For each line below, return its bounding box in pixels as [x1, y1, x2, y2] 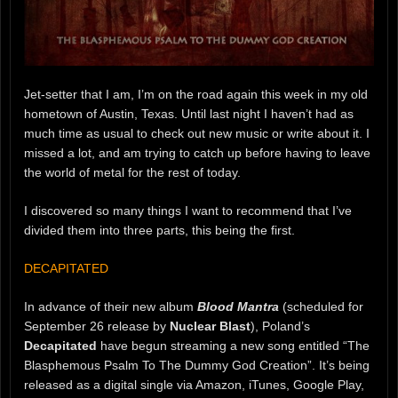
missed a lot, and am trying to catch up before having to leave [24, 146, 370, 161]
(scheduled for [279, 298, 363, 314]
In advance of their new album [24, 298, 197, 314]
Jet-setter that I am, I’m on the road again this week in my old [24, 87, 368, 102]
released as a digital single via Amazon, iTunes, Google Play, [24, 377, 364, 392]
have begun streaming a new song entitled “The [97, 338, 370, 353]
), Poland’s [251, 318, 310, 333]
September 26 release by [24, 318, 170, 333]
